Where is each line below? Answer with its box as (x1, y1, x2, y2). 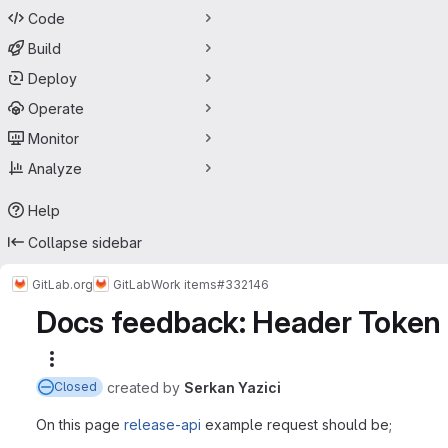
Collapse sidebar (28, 233, 142, 251)
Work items (151, 276, 217, 292)
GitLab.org (32, 276, 93, 292)
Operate (28, 99, 84, 117)
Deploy (28, 69, 77, 87)
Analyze (28, 159, 82, 177)
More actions (59, 357, 145, 374)
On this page (36, 415, 124, 433)
